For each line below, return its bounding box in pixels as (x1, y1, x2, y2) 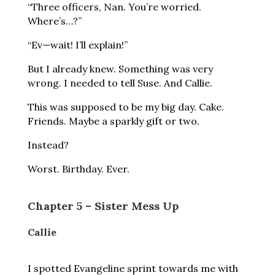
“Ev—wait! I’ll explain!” (27, 39, 128, 51)
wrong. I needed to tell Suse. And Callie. (27, 77, 212, 89)
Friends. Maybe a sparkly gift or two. (27, 115, 199, 127)
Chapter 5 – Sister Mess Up (27, 199, 179, 213)
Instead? (27, 139, 69, 151)
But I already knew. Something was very (27, 63, 213, 75)
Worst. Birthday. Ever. (27, 163, 130, 175)
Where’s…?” (27, 15, 82, 27)
